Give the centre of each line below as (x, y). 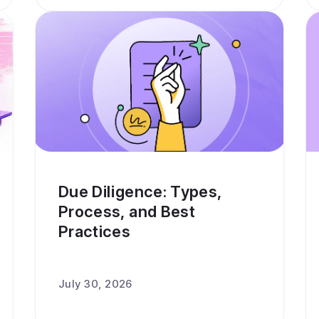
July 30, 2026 (95, 284)
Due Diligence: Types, (140, 192)
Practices (95, 231)
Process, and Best (127, 211)
